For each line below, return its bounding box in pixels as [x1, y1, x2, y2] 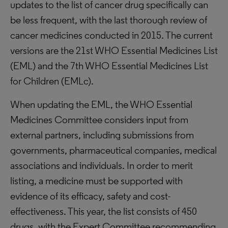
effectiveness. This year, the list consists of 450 [10, 205, 197, 217]
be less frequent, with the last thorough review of [10, 14, 207, 26]
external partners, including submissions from [10, 129, 194, 141]
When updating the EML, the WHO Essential [10, 98, 192, 110]
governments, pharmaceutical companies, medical [10, 144, 217, 156]
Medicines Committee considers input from [10, 113, 188, 126]
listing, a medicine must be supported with [10, 175, 183, 187]
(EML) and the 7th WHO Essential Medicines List [10, 60, 208, 72]
